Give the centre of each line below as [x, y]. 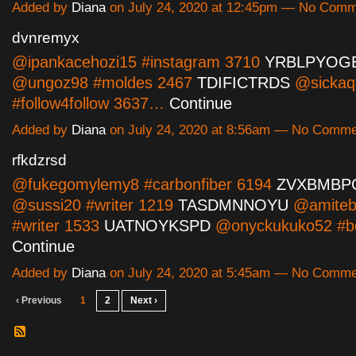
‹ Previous [39, 301]
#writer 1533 [58, 226]
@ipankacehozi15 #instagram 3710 [138, 62]
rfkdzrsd [39, 161]
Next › [144, 301]
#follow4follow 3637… [91, 104]
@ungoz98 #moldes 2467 [104, 83]
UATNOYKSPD [157, 226]
